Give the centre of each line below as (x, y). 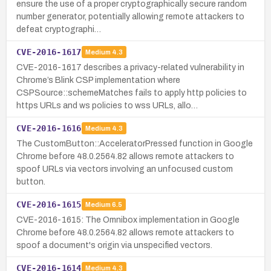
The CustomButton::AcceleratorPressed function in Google (135, 143)
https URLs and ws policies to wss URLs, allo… (107, 105)
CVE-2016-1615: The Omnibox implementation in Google (128, 220)
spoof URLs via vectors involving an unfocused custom (125, 169)
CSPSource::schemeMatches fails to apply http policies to (132, 93)
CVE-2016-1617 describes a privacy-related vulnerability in (130, 67)
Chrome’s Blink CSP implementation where (98, 80)
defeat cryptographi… (59, 29)
